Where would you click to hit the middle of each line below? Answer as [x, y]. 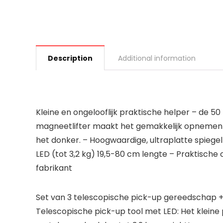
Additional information [157, 58]
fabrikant [54, 168]
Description [70, 58]
